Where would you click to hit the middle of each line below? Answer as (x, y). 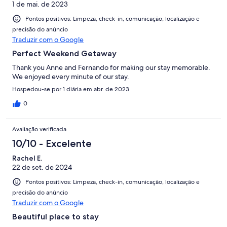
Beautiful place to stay (55, 217)
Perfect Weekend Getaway (64, 54)
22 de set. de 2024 (42, 167)
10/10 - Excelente (52, 144)
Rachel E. (27, 158)
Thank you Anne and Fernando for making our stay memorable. (111, 68)
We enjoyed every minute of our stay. (71, 77)
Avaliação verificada (39, 129)
